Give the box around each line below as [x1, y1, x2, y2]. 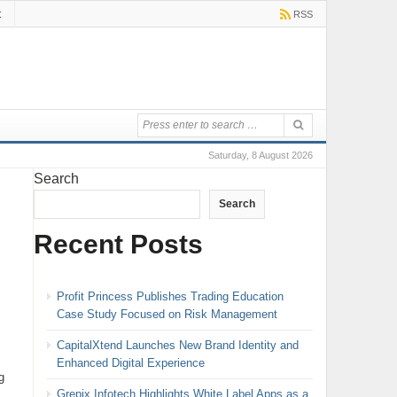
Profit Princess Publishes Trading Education [56, 289, 284, 303]
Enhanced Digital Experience [56, 355, 205, 370]
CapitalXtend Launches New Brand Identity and [56, 338, 299, 352]
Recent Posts [33, 229, 203, 259]
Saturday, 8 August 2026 [207, 150, 313, 160]
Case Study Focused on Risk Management [56, 307, 277, 321]
